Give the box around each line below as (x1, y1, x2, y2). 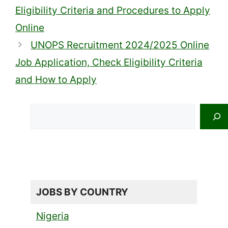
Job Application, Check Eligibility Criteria (15, 56, 203, 68)
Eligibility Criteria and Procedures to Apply (15, 4, 210, 16)
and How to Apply (15, 73, 97, 85)
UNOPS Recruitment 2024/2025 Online (31, 39, 210, 51)
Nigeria (36, 210, 69, 222)
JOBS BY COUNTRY (36, 186, 128, 198)
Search (30, 104, 62, 116)
